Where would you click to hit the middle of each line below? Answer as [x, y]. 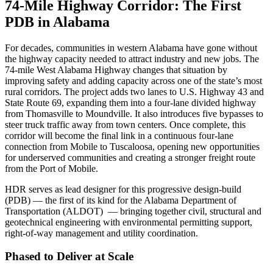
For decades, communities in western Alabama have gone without [131, 48]
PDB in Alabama [59, 22]
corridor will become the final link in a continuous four [110, 135]
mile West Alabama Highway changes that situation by [122, 69]
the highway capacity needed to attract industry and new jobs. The [132, 58]
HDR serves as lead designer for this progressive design [112, 189]
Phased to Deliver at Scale [71, 257]
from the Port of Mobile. [53, 168]
